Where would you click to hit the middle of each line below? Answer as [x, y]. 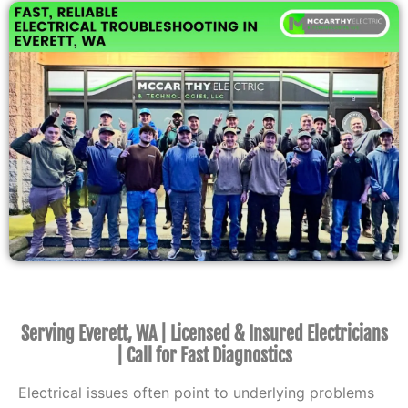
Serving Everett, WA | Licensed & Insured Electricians [204, 334]
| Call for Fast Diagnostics [204, 356]
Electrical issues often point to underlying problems [196, 393]
